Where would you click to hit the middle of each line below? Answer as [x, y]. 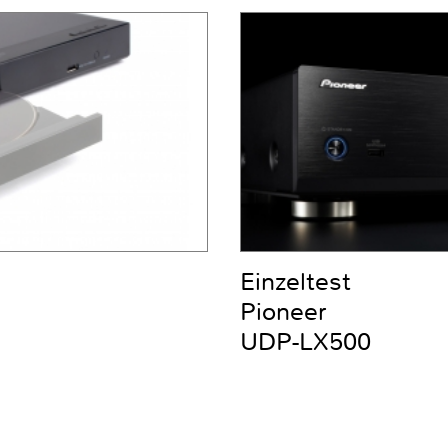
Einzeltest [295, 282]
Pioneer [283, 312]
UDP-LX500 [305, 342]
